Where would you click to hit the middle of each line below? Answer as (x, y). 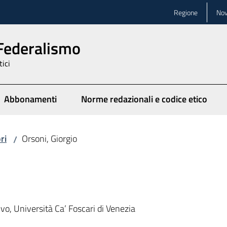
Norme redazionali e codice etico (144, 99)
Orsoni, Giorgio (49, 139)
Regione (186, 12)
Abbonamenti (30, 99)
